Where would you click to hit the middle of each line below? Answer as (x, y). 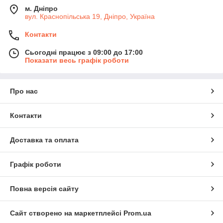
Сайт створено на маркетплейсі (67, 213)
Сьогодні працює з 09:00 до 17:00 (84, 52)
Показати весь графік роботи (77, 60)
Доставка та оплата (44, 140)
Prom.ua (137, 213)
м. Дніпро (41, 8)
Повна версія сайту (44, 188)
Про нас (24, 91)
